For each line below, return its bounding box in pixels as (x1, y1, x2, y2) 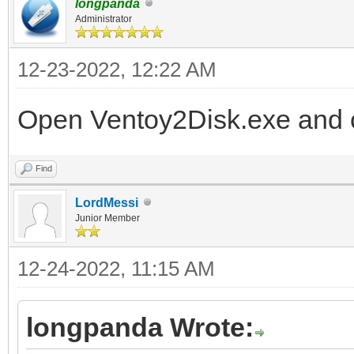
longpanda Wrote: (26, 311, 254, 342)
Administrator (75, 13, 132, 24)
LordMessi (75, 195, 138, 209)
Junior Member (75, 212, 140, 224)
